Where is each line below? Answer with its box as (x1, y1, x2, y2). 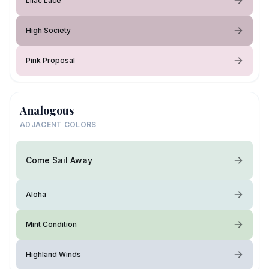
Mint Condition (26, 220, 77, 229)
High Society (26, 26, 71, 35)
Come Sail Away (26, 154, 92, 165)
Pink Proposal (26, 56, 75, 65)
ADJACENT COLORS (20, 120, 97, 130)
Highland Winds (26, 250, 81, 259)
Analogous (20, 103, 74, 118)
